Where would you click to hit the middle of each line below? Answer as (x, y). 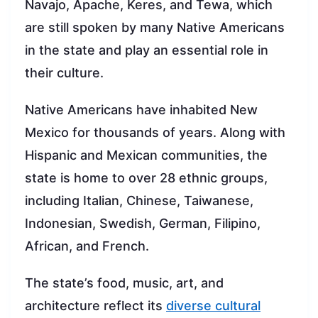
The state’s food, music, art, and (124, 283)
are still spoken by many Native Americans (155, 28)
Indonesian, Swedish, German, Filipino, (143, 224)
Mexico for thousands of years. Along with (155, 133)
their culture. (64, 73)
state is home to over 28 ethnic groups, (146, 178)
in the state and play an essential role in (147, 50)
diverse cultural (213, 306)
